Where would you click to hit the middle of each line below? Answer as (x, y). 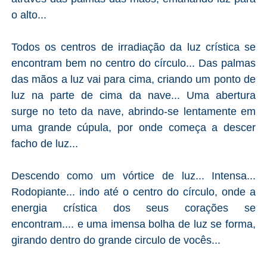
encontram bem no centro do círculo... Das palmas (133, 63)
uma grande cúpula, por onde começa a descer (133, 127)
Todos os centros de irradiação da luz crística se (133, 47)
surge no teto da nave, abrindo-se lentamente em (133, 111)
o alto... (29, 15)
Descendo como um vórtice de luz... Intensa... (133, 176)
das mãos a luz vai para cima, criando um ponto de (133, 79)
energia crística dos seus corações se (133, 208)
